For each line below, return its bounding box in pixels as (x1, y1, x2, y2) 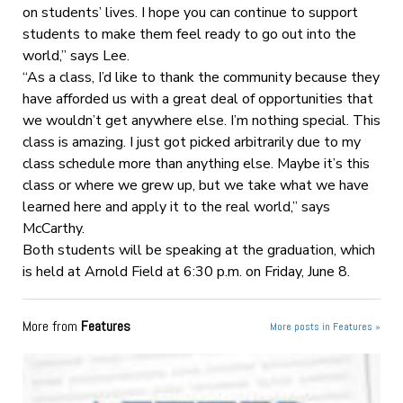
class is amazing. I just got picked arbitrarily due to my (22, 131, 361, 152)
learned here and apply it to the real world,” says (22, 196, 330, 217)
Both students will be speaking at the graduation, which (22, 239, 375, 260)
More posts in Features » (270, 318, 381, 334)
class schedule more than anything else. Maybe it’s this (22, 153, 370, 174)
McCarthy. (22, 218, 85, 238)
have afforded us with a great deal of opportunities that (22, 88, 373, 109)
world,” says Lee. (22, 45, 130, 66)
